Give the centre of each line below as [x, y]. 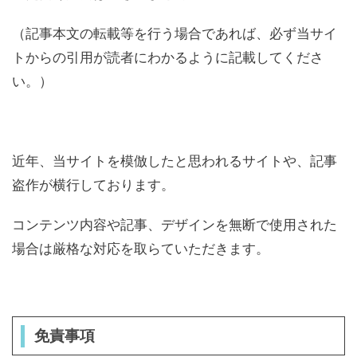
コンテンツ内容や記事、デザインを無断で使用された [175, 225]
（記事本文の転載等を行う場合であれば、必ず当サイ [175, 33]
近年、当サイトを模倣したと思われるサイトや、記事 [175, 161]
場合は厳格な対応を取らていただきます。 [141, 249]
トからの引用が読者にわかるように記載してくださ [168, 57]
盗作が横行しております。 [93, 185]
